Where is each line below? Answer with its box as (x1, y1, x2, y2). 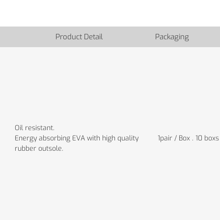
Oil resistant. (15, 123, 55, 133)
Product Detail (55, 31, 103, 42)
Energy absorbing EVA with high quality (15, 133, 138, 143)
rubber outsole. (15, 143, 63, 153)
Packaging (155, 31, 189, 42)
